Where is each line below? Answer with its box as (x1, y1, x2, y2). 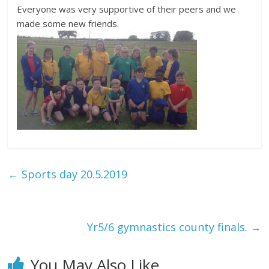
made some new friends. (17, 17, 119, 29)
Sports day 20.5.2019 (19, 166, 128, 181)
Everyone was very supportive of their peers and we (17, 2, 237, 15)
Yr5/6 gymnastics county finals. (86, 219, 250, 234)
